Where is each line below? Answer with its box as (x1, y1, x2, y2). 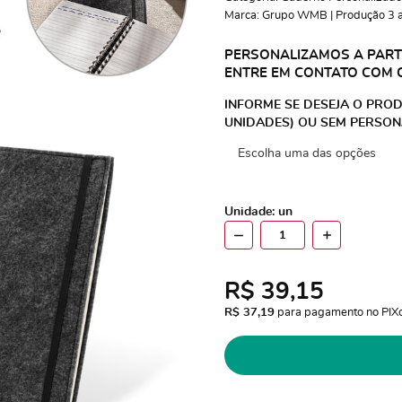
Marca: (223, 10, 262, 22)
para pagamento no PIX (274, 307, 398, 319)
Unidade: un (223, 205, 293, 218)
